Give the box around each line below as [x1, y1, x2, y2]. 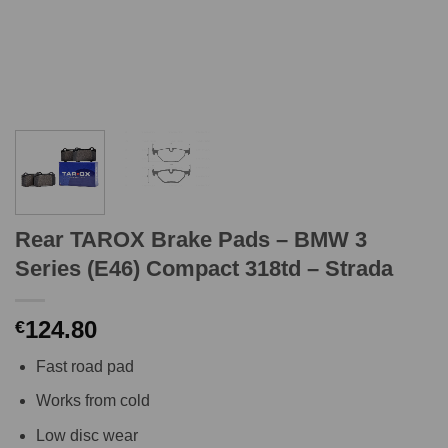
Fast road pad [35, 357, 134, 375]
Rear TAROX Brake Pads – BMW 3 [15, 226, 367, 252]
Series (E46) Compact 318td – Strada [15, 255, 393, 281]
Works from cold [35, 392, 150, 410]
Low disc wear [35, 427, 138, 445]
